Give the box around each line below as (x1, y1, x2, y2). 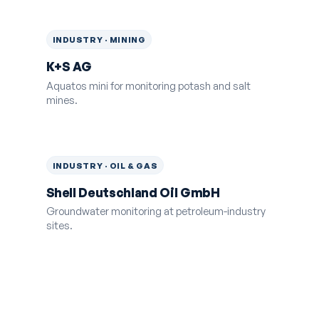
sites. (46, 219, 73, 232)
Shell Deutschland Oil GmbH (46, 184, 220, 200)
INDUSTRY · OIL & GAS (52, 159, 158, 171)
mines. (46, 93, 78, 106)
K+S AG (46, 59, 92, 75)
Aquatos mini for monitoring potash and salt (46, 78, 251, 92)
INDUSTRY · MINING (52, 34, 146, 46)
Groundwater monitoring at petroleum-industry (46, 204, 266, 218)
